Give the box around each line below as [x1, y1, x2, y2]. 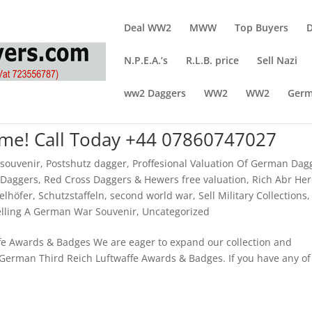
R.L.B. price [186, 54, 240, 67]
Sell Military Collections [198, 189, 308, 202]
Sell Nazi [257, 54, 298, 67]
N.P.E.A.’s [124, 54, 169, 67]
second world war [110, 189, 194, 202]
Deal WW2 [124, 21, 172, 34]
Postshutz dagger [46, 157, 127, 170]
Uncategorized [142, 205, 210, 218]
